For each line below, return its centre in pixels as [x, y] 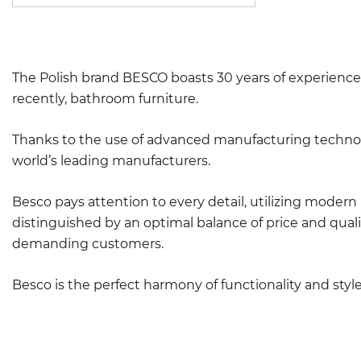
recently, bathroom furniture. [105, 99]
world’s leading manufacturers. [111, 161]
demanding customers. [88, 244]
